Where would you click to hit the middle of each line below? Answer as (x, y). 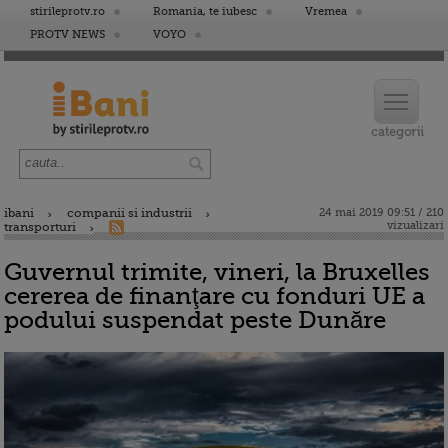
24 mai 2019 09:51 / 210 (381, 212)
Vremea (326, 11)
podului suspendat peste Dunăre (195, 320)
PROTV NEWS (67, 34)
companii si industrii (129, 213)
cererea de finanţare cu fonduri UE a (214, 296)
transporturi (40, 227)
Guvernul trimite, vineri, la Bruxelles (217, 272)
